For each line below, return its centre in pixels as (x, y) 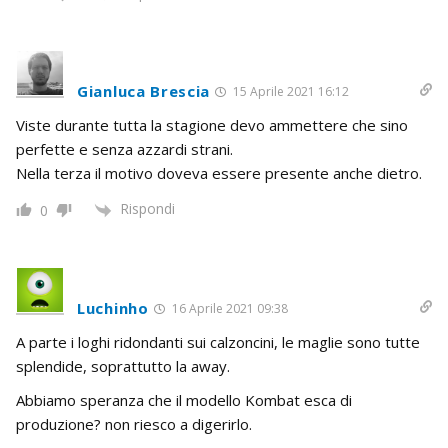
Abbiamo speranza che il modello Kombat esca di (184, 399)
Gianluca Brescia (144, 91)
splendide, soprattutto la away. (123, 365)
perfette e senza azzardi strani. (124, 149)
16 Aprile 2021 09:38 (228, 308)
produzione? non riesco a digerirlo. (134, 423)
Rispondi (147, 209)
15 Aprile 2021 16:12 (290, 92)
